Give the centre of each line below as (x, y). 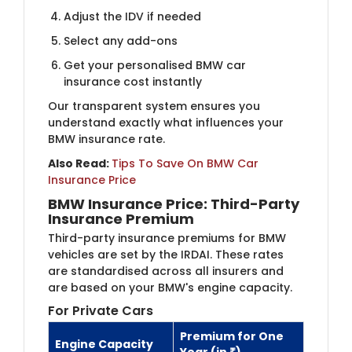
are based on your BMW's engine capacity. (170, 287)
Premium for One (232, 336)
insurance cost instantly (133, 81)
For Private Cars (101, 310)
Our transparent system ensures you (154, 106)
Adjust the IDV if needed (132, 16)
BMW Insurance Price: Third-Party (174, 203)
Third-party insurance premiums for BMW (167, 238)
